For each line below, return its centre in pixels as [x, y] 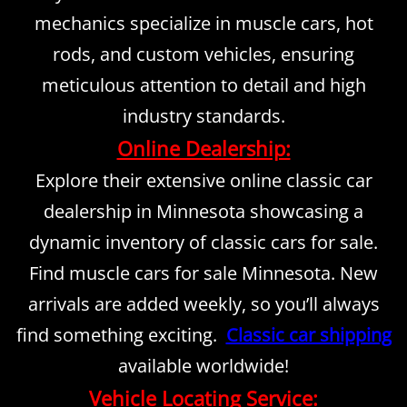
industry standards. [203, 116]
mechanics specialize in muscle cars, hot [203, 24]
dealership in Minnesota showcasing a [203, 212]
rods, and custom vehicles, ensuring [203, 55]
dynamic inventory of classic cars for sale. [203, 243]
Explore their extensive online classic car [203, 181]
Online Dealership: [203, 149]
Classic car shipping [308, 335]
